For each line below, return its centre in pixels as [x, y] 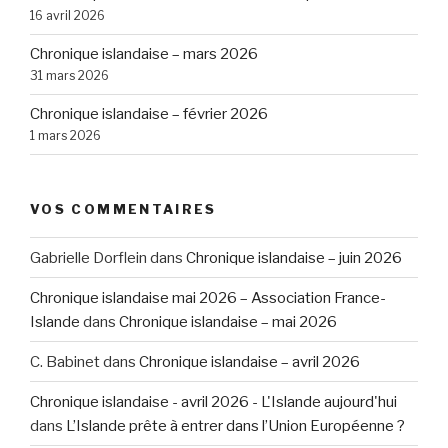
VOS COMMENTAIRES [123, 208]
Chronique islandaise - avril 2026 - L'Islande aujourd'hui [213, 401]
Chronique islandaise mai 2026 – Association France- [208, 297]
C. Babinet [65, 361]
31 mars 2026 [69, 76]
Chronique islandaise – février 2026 [149, 114]
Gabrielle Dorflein [88, 257]
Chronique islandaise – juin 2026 [294, 257]
